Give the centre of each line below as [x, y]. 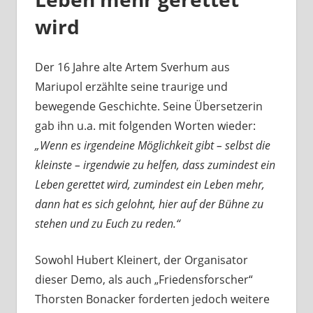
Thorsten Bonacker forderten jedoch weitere [152, 299]
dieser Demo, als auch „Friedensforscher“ [144, 280]
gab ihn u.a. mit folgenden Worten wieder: [145, 126]
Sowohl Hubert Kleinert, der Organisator [141, 260]
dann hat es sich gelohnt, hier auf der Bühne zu [149, 204]
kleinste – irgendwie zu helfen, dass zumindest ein [155, 165]
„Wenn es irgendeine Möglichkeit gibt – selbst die [152, 146]
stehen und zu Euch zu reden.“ [107, 224]
